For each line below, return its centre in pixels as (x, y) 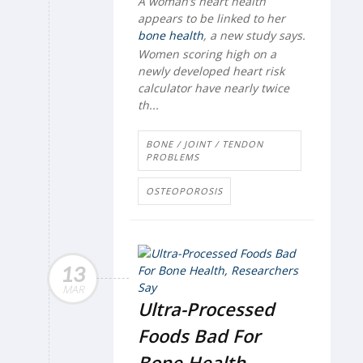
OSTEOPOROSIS (184, 190)
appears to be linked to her (211, 19)
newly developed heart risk (211, 70)
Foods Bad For (199, 335)
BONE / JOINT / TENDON (205, 143)
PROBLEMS (173, 156)
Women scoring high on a (207, 53)
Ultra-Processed (206, 308)
